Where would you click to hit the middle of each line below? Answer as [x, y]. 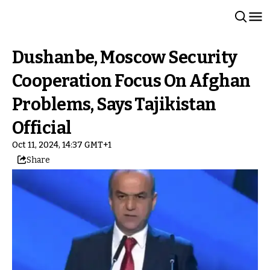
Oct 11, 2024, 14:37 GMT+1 [62, 145]
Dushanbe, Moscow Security [125, 58]
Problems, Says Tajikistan [114, 105]
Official [42, 128]
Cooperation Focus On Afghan [131, 81]
